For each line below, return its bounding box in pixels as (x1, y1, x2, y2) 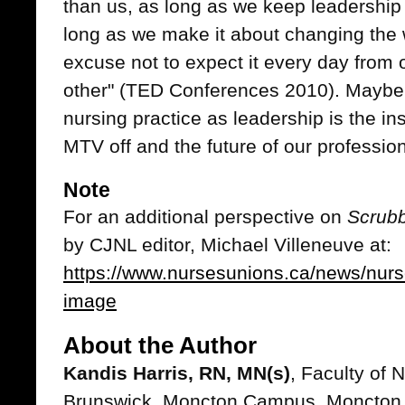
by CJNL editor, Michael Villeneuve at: (63, 234, 391, 255)
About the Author (63, 333, 257, 358)
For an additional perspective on (63, 206, 347, 227)
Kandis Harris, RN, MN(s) (63, 363, 290, 383)
